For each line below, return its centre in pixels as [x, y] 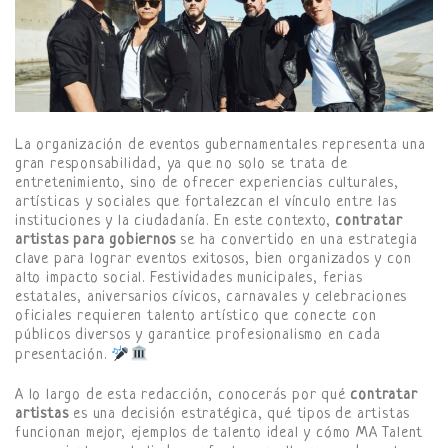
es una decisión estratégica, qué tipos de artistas [239, 414]
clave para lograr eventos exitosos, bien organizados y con [213, 259]
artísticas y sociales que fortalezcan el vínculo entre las [206, 202]
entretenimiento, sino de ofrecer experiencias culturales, [207, 183]
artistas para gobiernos [95, 240]
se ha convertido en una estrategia [296, 240]
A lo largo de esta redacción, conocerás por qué [183, 395]
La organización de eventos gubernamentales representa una [220, 145]
